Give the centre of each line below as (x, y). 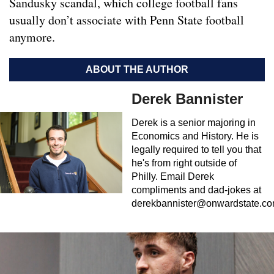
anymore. (32, 37)
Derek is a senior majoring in (194, 123)
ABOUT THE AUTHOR (137, 70)
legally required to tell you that (196, 150)
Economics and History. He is (195, 136)
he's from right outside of (184, 163)
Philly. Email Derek (173, 177)
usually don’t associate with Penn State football (127, 20)
